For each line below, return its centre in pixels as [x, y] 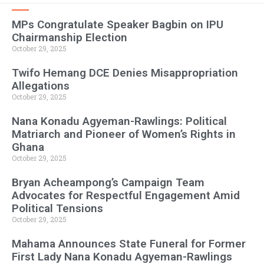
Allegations [41, 86]
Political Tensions [57, 209]
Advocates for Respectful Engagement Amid [126, 196]
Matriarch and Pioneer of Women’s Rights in [124, 134]
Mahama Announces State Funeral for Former [129, 244]
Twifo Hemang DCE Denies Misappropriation [125, 73]
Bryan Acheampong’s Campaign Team [108, 183]
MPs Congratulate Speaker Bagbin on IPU [118, 25]
